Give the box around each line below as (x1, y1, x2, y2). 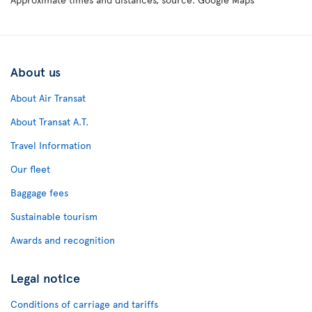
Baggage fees (10, 186, 68, 199)
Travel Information (10, 139, 91, 152)
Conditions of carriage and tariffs (10, 297, 158, 311)
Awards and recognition (10, 233, 115, 247)
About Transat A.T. (10, 115, 88, 128)
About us (10, 63, 61, 80)
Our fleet (10, 162, 50, 175)
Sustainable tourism (10, 210, 97, 223)
